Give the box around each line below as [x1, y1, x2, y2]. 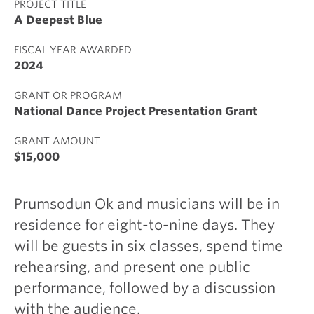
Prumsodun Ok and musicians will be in [14, 196, 280, 212]
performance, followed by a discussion [14, 280, 275, 296]
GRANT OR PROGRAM [14, 90, 122, 101]
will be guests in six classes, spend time [14, 238, 283, 254]
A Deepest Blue [14, 13, 102, 27]
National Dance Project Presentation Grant [14, 104, 257, 118]
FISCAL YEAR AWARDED [14, 44, 132, 55]
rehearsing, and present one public [14, 259, 250, 275]
